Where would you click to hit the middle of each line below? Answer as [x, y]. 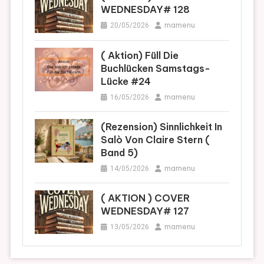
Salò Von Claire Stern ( [156, 139]
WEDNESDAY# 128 [146, 10]
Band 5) [120, 152]
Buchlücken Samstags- [156, 68]
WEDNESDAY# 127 [145, 211]
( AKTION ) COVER [146, 198]
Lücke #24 [126, 81]
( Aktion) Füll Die [140, 55]
